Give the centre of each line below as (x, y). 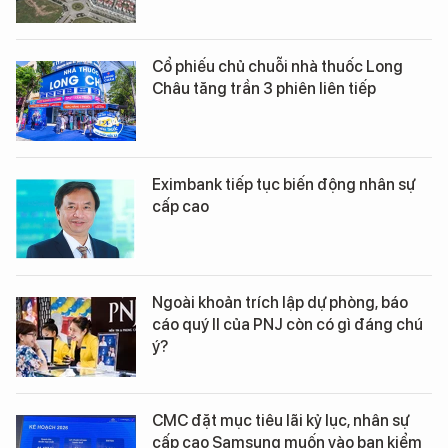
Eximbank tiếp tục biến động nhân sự (283, 184)
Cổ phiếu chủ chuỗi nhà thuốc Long (277, 66)
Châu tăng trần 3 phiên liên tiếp (264, 88)
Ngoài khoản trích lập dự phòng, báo (280, 302)
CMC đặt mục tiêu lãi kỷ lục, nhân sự (280, 420)
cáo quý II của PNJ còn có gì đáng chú (287, 324)
